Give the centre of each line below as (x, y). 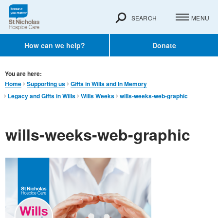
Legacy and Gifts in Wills (42, 96)
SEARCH (144, 18)
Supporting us (46, 84)
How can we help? (54, 45)
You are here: (23, 74)
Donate (164, 45)
